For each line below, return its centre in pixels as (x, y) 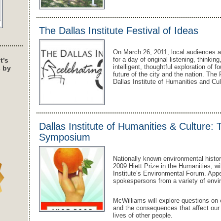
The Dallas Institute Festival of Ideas (119, 31)
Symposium (65, 137)
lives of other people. (143, 215)
